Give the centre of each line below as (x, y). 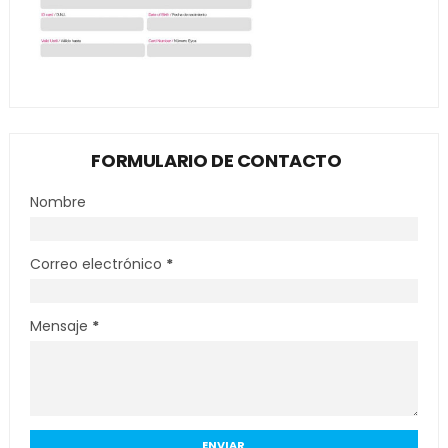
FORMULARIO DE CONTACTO (216, 160)
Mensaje (60, 326)
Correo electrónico (97, 264)
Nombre (57, 202)
